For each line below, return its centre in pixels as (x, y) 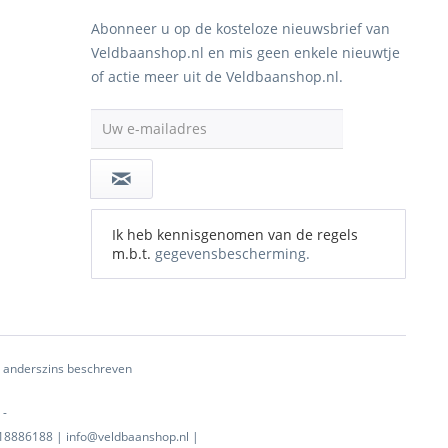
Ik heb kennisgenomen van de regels (235, 234)
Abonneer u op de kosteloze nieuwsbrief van (240, 28)
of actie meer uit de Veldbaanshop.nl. (217, 76)
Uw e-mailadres (154, 128)
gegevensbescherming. (232, 253)
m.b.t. (133, 253)
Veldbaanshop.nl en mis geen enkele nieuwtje (245, 52)
